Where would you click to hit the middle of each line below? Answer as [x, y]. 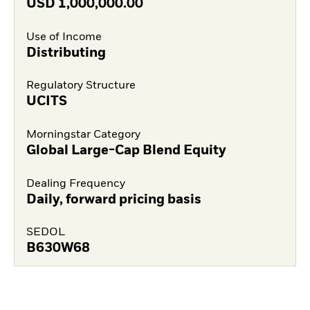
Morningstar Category [83, 135]
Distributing [66, 53]
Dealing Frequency [75, 184]
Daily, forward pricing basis [113, 200]
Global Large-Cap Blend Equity [126, 151]
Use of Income [64, 37]
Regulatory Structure [81, 86]
